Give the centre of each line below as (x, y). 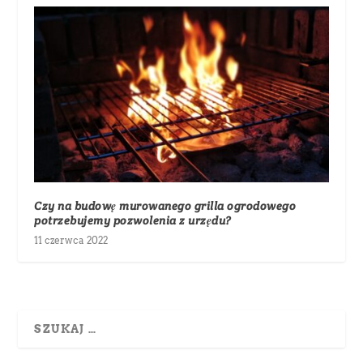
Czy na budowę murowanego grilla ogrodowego (165, 206)
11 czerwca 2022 (71, 241)
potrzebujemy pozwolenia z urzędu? (133, 221)
